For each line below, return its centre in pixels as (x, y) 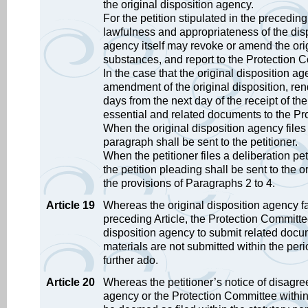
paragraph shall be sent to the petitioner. (200, 142)
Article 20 (70, 282)
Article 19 (70, 205)
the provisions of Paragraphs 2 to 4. (189, 183)
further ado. (131, 260)
